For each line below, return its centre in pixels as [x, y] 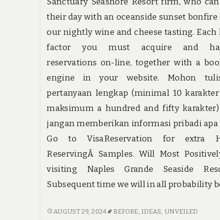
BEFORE [126, 211]
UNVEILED [181, 211]
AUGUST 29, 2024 [80, 211]
